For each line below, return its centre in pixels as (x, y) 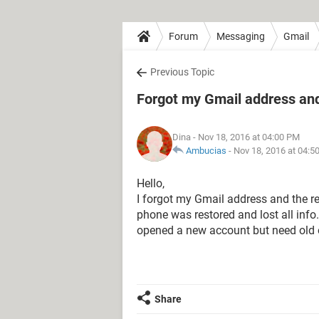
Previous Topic (182, 72)
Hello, (151, 183)
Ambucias (206, 151)
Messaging (241, 36)
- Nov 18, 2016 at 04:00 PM (245, 137)
